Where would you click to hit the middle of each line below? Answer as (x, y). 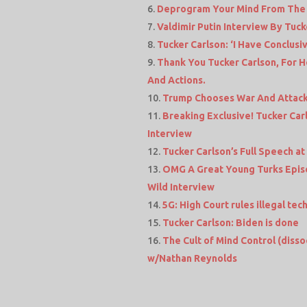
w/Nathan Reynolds (193, 258)
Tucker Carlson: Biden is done (231, 222)
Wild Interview (181, 187)
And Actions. (177, 80)
